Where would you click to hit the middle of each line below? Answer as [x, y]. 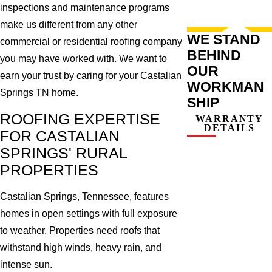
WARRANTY [230, 118]
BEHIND [214, 55]
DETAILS [230, 127]
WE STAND [224, 39]
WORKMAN [226, 87]
